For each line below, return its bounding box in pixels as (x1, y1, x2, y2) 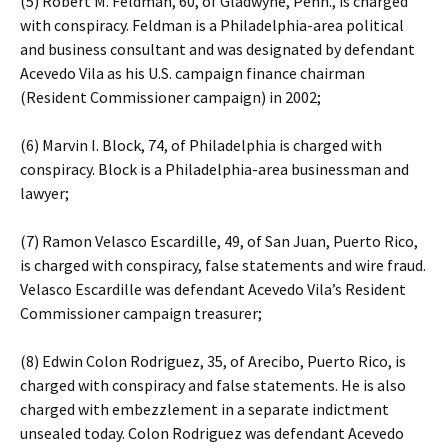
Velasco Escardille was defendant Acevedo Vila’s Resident (20, 279, 406, 299)
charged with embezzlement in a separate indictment (20, 399, 389, 419)
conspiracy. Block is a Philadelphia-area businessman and (20, 159, 409, 179)
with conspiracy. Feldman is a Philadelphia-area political (20, 15, 404, 35)
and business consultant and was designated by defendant (20, 39, 415, 59)
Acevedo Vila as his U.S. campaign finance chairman (20, 63, 365, 83)
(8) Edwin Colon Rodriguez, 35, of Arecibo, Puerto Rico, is (20, 351, 406, 371)
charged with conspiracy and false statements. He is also (20, 375, 406, 395)
